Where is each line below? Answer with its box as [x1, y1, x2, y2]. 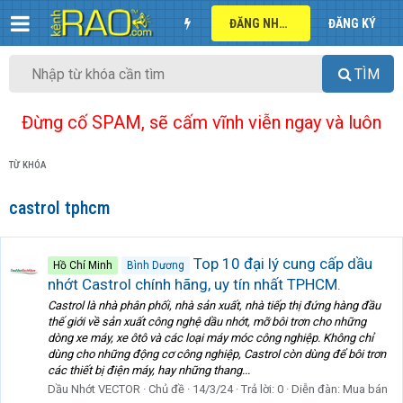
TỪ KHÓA [9, 159, 47, 172]
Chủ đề [148, 382, 184, 397]
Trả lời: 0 [241, 382, 283, 397]
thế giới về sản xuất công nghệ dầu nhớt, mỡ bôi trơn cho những [48, 315, 366, 329]
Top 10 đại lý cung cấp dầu [190, 254, 372, 273]
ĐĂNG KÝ [328, 15, 376, 31]
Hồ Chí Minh [53, 258, 112, 272]
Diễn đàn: [291, 382, 343, 397]
